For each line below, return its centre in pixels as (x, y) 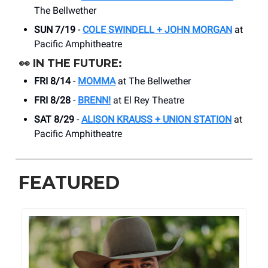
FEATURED (69, 182)
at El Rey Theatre (147, 100)
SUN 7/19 (55, 29)
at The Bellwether (153, 81)
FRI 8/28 (52, 100)
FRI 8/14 (52, 81)
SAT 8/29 (54, 119)
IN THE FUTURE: (77, 63)
